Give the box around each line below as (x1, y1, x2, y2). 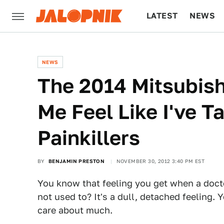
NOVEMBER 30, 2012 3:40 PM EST (116, 158, 205, 164)
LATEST (146, 11, 178, 20)
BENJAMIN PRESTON (48, 158, 105, 164)
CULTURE (146, 43, 185, 52)
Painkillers (37, 126, 140, 149)
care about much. (37, 205, 112, 215)
